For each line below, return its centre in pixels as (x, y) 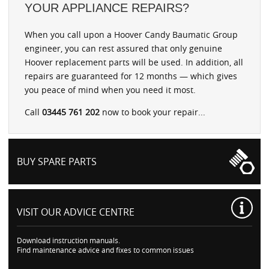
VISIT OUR (40, 212)
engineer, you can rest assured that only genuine (123, 48)
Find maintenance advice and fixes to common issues (105, 249)
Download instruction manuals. (68, 240)
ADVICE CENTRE (99, 212)
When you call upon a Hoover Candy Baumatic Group (131, 34)
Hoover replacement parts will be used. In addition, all (134, 62)
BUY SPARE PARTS (57, 161)
